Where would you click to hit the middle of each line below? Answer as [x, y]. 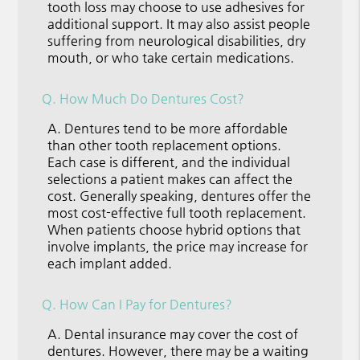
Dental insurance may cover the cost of [182, 333]
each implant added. [110, 263]
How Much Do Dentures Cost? [152, 98]
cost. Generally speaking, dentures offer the [180, 195]
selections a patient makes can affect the [170, 178]
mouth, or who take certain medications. [171, 57]
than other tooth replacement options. [165, 145]
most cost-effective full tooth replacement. [177, 212]
